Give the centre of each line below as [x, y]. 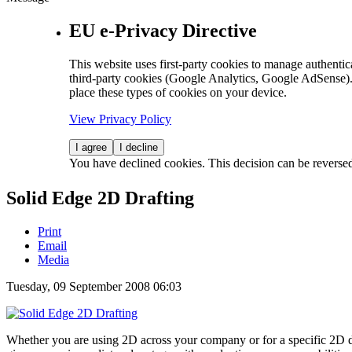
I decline [139, 147]
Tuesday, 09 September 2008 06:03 [94, 286]
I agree [91, 147]
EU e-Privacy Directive [163, 30]
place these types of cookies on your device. [178, 92]
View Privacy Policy [120, 119]
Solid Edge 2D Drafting [100, 198]
